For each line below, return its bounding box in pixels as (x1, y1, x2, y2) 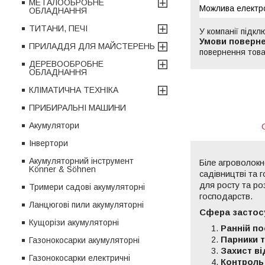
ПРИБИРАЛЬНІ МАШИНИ (29, 102, 126, 112)
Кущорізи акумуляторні (29, 217, 119, 227)
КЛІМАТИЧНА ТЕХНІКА (29, 85, 118, 95)
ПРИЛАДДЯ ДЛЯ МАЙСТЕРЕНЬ (29, 41, 155, 51)
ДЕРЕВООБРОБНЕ (29, 59, 104, 69)
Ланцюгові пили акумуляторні (29, 199, 144, 209)
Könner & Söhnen (29, 164, 96, 174)
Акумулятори (29, 120, 79, 130)
